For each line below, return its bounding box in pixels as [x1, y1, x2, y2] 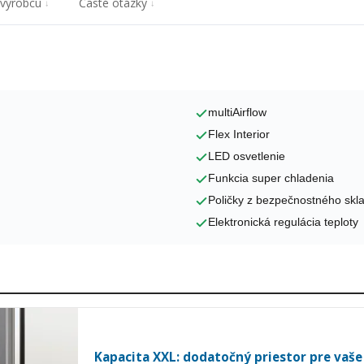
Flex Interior [207, 128, 270, 141]
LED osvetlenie [207, 149, 285, 162]
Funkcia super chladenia [207, 171, 334, 184]
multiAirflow [207, 106, 266, 119]
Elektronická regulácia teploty [207, 215, 358, 228]
